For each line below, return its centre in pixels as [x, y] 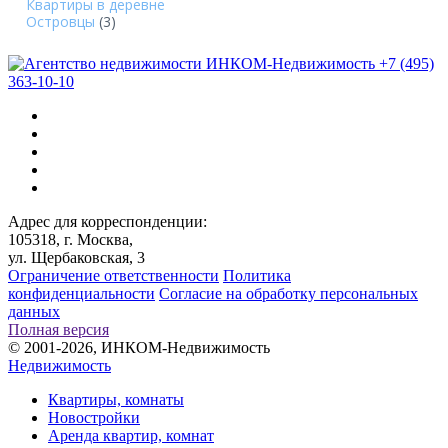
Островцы [60, 21]
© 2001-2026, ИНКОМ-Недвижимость [139, 347]
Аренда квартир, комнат [131, 435]
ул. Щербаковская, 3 [76, 257]
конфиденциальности [81, 293]
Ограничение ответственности [113, 275]
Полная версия [58, 329]
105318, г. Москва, [70, 239]
